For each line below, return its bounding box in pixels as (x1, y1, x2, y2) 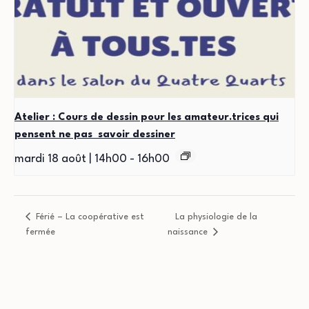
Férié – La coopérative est (32, 212, 144, 221)
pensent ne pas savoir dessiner (14, 129, 175, 140)
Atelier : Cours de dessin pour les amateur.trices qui (14, 112, 279, 123)
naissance (167, 227, 210, 237)
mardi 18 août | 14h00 (14, 152, 127, 165)
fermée (25, 227, 55, 237)
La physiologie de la (175, 212, 257, 221)
